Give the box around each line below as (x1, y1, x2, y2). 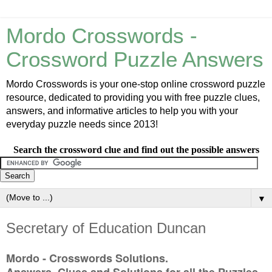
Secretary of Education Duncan (6, 220, 206, 236)
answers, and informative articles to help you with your (6, 106, 238, 116)
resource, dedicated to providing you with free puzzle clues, (6, 92, 260, 103)
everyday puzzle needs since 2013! (6, 119, 158, 129)
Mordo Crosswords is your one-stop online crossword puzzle (6, 79, 265, 89)
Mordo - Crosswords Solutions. (6, 250, 171, 266)
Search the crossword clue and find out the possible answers (13, 144, 259, 155)
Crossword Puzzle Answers (6, 48, 263, 71)
